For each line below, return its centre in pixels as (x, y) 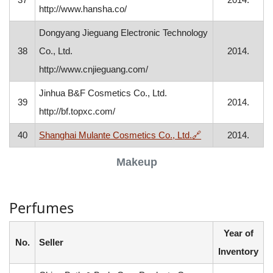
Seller (51, 242)
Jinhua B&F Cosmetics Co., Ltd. (103, 93)
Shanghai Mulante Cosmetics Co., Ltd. (116, 135)
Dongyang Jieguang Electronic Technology (124, 33)
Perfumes (41, 208)
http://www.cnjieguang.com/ (94, 69)
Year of (238, 233)
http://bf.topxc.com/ (77, 111)
